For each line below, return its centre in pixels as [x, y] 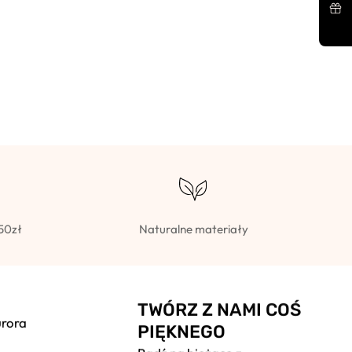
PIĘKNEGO [182, 332]
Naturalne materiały [193, 229]
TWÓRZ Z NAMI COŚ [220, 310]
